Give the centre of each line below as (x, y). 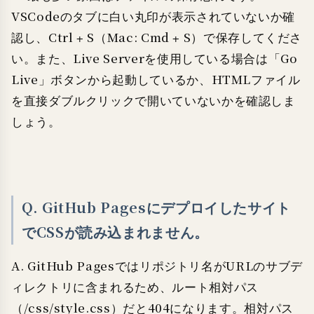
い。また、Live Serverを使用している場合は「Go (155, 59)
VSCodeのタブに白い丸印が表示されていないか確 (153, 17)
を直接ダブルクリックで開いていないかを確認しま (153, 101)
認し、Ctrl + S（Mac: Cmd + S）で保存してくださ (157, 38)
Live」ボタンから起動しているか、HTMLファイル (156, 80)
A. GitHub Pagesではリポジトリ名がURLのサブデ (157, 266)
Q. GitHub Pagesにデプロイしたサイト (156, 208)
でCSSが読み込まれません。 (115, 233)
